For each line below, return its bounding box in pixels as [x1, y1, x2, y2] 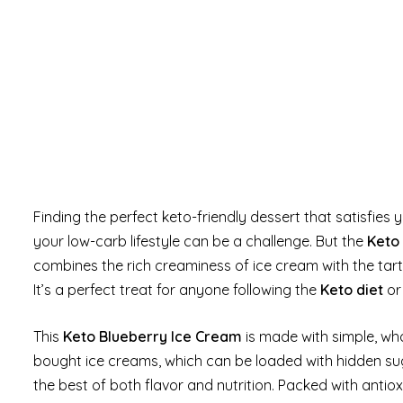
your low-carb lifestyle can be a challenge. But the [33, 231, 367, 250]
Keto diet [320, 280, 383, 299]
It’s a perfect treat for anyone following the [33, 280, 320, 299]
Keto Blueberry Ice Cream [63, 327, 242, 345]
